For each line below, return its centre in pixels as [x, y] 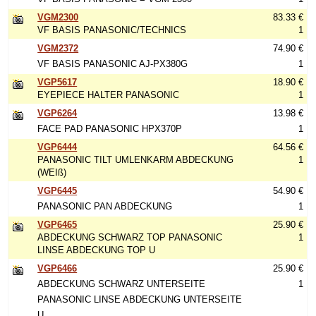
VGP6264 [57, 113]
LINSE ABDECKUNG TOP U [97, 250]
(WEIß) [52, 172]
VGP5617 [57, 82]
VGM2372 [58, 48]
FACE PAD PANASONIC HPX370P [110, 129]
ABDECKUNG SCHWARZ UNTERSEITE [122, 284]
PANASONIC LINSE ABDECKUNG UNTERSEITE [140, 299]
